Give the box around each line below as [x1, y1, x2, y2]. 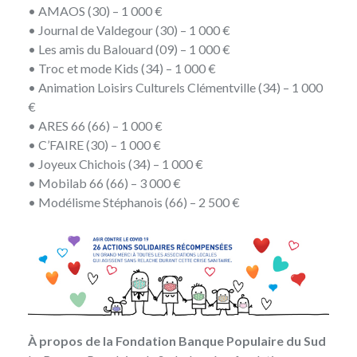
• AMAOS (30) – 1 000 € [28, 2, 163, 18]
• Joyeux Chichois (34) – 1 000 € [28, 155, 203, 171]
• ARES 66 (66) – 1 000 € [28, 117, 163, 133]
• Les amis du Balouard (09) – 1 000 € [28, 41, 230, 57]
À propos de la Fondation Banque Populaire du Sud [28, 332, 328, 348]
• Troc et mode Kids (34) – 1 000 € [28, 60, 216, 76]
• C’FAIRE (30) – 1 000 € [28, 136, 161, 152]
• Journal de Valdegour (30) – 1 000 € [28, 22, 230, 37]
